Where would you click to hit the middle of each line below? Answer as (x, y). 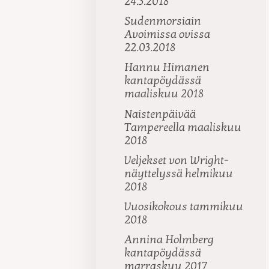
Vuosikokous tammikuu (184, 206)
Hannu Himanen (167, 68)
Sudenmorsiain (163, 21)
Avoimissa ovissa (168, 35)
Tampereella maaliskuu (183, 127)
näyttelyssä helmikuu (179, 173)
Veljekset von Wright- (177, 160)
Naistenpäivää (160, 114)
